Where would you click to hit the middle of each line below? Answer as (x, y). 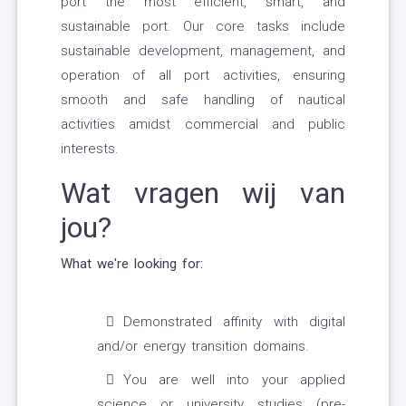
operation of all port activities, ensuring (203, 76)
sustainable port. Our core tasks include (203, 27)
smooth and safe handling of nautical (203, 100)
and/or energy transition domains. (203, 347)
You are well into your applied (234, 380)
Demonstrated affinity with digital (234, 322)
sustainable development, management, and (203, 51)
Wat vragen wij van (203, 193)
